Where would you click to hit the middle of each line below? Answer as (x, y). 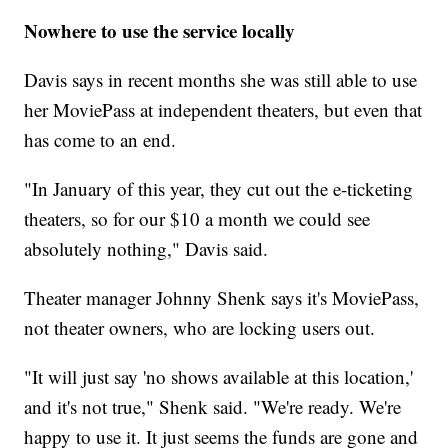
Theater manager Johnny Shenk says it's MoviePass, (222, 298)
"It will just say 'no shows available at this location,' (219, 377)
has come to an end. (100, 140)
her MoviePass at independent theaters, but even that (223, 110)
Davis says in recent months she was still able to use (221, 80)
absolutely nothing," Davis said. (146, 249)
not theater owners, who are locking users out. (200, 328)
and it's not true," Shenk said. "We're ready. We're (213, 407)
